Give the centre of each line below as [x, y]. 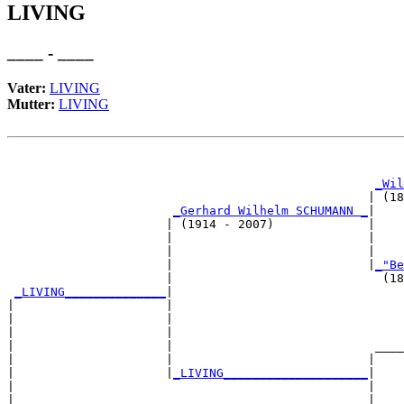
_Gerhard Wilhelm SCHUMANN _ [271, 210]
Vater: [28, 87]
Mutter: [33, 104]
